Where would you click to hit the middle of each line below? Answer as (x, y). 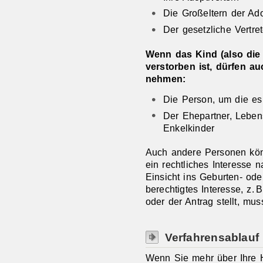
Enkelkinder (189, 128)
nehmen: (166, 78)
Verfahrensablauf (212, 237)
